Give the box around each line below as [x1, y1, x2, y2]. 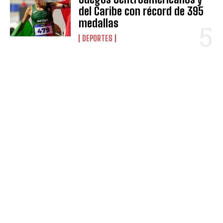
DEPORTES [82, 33, 113, 43]
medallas [79, 16, 119, 30]
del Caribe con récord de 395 [79, 4, 204, 18]
